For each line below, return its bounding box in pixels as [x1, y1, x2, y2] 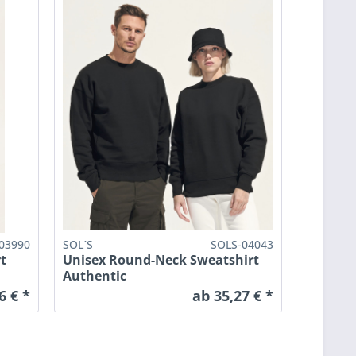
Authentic [62, 267, 126, 285]
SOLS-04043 [211, 237, 274, 253]
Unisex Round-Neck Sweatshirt [62, 251, 259, 269]
